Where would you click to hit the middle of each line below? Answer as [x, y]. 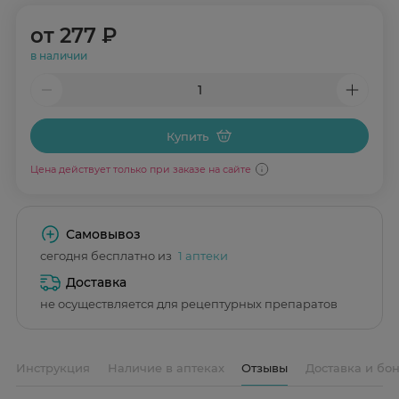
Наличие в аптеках [166, 367]
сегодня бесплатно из [107, 255]
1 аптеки [203, 255]
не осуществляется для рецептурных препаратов [189, 303]
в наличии [58, 56]
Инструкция [53, 367]
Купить [187, 136]
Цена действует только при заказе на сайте [140, 169]
